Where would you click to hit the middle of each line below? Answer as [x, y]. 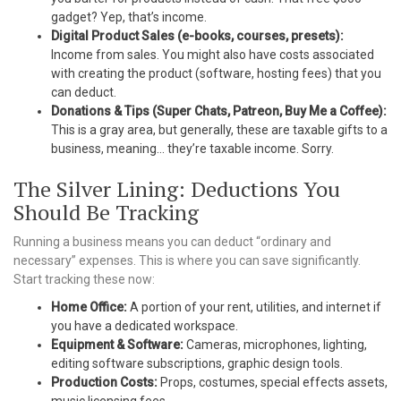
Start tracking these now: [84, 279]
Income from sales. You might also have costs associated [213, 55]
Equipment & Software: [117, 345]
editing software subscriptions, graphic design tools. [197, 363]
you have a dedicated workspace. [145, 326]
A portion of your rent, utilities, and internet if [254, 307]
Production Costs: [104, 382]
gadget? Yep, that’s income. [129, 17]
